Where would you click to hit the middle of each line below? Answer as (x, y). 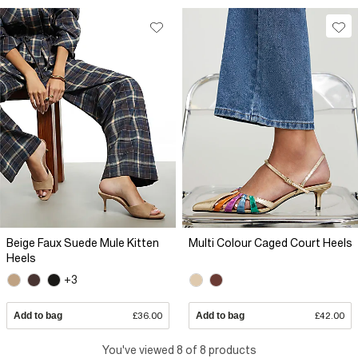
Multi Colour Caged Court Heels (270, 243)
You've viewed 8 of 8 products (179, 350)
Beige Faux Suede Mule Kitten (83, 243)
